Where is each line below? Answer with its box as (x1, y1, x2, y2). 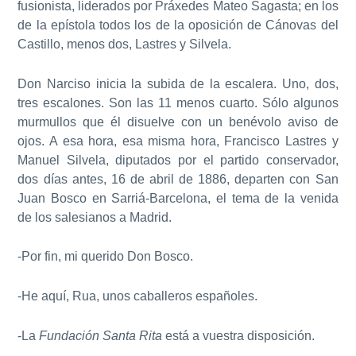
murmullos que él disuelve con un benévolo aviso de (17, 114, 339, 129)
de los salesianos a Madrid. (17, 210, 172, 224)
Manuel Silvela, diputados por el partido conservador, (17, 153, 339, 167)
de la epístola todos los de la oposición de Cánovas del (17, 18, 339, 33)
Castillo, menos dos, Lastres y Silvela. (17, 37, 232, 52)
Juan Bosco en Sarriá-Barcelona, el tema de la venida (17, 191, 339, 205)
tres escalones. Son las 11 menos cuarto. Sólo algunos (17, 95, 339, 110)
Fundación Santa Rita (39, 328, 163, 342)
